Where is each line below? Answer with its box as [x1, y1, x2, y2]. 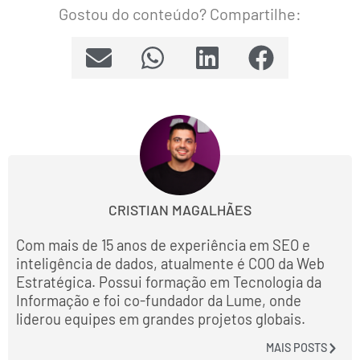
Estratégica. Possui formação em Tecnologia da [16, 273, 321, 292]
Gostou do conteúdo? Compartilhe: [59, 3, 301, 23]
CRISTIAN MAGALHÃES [108, 201, 252, 219]
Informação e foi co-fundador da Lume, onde [16, 292, 301, 310]
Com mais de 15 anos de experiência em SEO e [16, 236, 310, 255]
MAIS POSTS [265, 341, 327, 355]
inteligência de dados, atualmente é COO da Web [16, 255, 325, 273]
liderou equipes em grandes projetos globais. [16, 310, 305, 329]
